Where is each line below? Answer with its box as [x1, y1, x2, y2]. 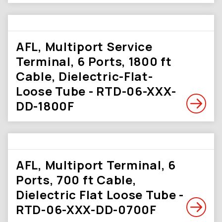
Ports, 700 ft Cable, [16, 171, 137, 188]
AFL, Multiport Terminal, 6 [16, 157, 176, 173]
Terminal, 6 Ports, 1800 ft [16, 53, 172, 69]
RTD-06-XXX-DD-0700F [16, 201, 157, 218]
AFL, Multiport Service [16, 38, 153, 55]
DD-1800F [16, 98, 74, 114]
